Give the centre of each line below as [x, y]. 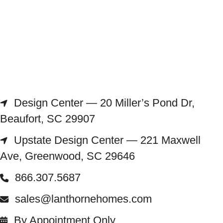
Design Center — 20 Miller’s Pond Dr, [104, 103]
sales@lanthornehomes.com [83, 199]
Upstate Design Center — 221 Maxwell [107, 140]
